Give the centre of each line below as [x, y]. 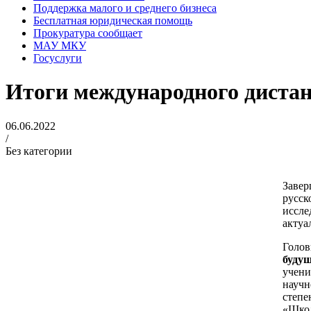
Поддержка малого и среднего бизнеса [125, 8]
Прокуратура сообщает [88, 33]
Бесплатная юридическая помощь [113, 20]
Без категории [39, 151]
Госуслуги [58, 58]
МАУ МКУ [60, 45]
